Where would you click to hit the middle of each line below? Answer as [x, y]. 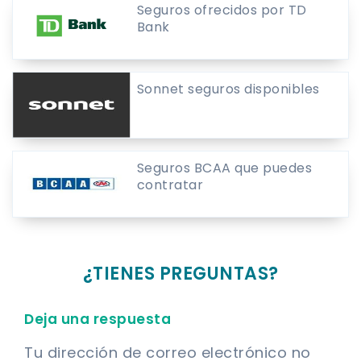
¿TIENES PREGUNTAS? [180, 273]
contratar [170, 185]
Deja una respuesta [98, 319]
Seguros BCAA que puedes [224, 168]
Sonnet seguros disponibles [228, 89]
